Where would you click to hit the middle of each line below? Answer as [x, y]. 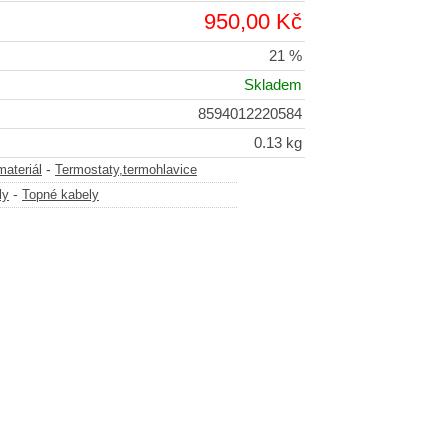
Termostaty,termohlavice [126, 170]
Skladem [273, 85]
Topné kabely [60, 195]
